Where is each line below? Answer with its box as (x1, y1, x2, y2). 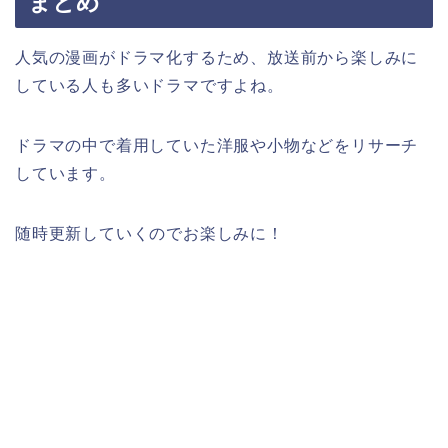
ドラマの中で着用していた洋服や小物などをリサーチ (15, 136, 419, 154)
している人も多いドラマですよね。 (15, 76, 284, 94)
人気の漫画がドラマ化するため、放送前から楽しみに (15, 48, 419, 66)
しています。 (15, 164, 116, 182)
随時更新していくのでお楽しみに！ (15, 224, 284, 242)
